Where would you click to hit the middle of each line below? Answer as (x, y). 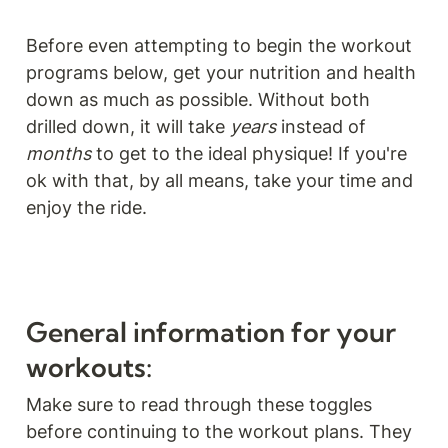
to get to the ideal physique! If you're (251, 153)
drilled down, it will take (128, 126)
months (61, 153)
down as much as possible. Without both (198, 99)
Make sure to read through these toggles (199, 405)
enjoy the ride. (86, 207)
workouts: (89, 367)
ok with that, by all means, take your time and (219, 180)
